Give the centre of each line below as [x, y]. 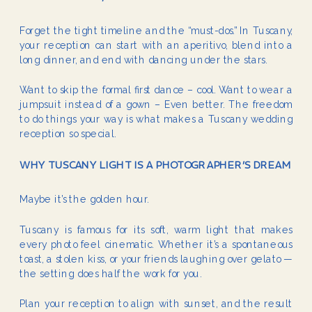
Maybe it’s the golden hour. [85, 199]
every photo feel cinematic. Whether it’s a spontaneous [156, 244]
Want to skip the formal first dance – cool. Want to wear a [156, 90]
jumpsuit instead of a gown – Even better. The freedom [156, 105]
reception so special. [68, 134]
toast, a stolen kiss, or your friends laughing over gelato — [156, 259]
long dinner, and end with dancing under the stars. [143, 60]
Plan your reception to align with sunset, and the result [156, 304]
